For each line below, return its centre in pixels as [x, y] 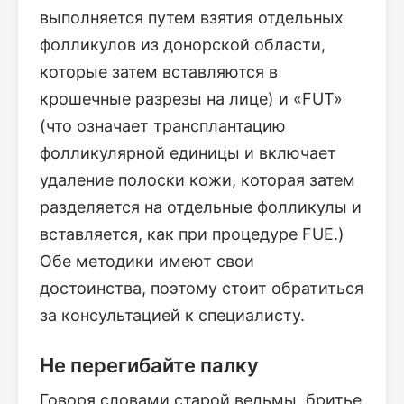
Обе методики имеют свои [147, 262]
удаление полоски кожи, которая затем [197, 180]
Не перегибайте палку [149, 365]
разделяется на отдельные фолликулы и [201, 207]
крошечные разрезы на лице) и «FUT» [191, 99]
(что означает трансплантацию [163, 126]
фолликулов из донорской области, [183, 45]
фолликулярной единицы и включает [188, 153]
